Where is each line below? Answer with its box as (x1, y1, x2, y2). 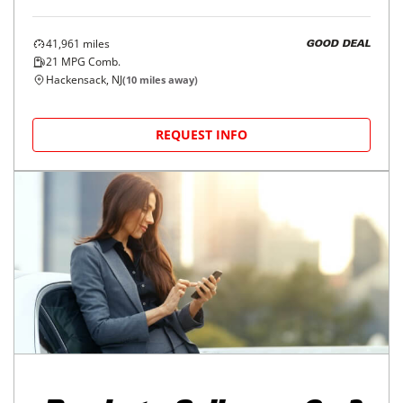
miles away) (137, 73, 198, 87)
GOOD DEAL (306, 39, 371, 49)
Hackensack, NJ (46, 72, 122, 88)
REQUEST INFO (156, 126, 247, 144)
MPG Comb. (58, 54, 121, 70)
